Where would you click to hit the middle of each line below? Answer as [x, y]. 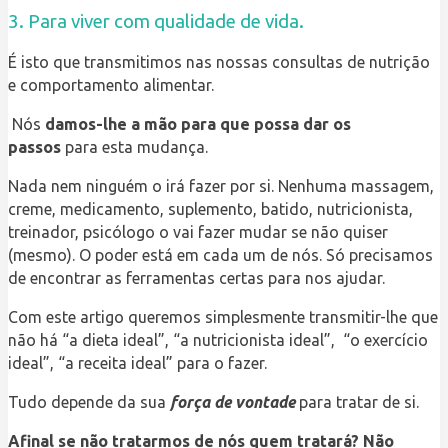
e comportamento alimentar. [111, 85]
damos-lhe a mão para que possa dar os [198, 124]
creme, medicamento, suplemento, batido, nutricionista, [210, 209]
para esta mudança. [134, 147]
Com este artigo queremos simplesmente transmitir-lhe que [223, 317]
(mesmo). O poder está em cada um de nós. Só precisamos [220, 255]
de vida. [272, 21]
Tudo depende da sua [89, 402]
